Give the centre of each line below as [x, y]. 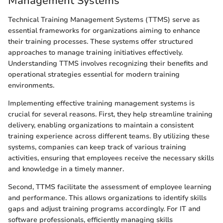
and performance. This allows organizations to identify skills [107, 198]
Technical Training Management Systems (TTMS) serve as [104, 19]
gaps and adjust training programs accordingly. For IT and [104, 209]
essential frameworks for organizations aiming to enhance [104, 30]
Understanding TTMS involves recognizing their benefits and [108, 63]
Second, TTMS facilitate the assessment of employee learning [110, 187]
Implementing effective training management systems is [101, 103]
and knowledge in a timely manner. [66, 169]
